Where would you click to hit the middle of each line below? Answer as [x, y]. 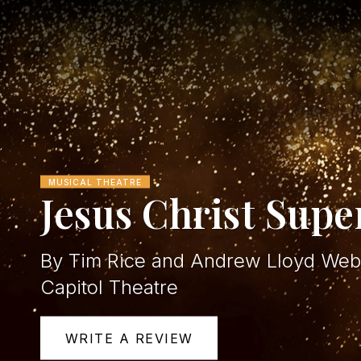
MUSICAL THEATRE [95, 182]
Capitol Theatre [109, 287]
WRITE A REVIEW [129, 338]
